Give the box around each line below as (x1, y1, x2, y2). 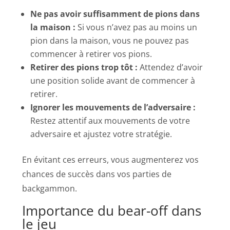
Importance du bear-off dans (22, 201, 202, 220)
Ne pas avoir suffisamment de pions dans (30, 8, 200, 20)
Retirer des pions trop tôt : (30, 61, 138, 73)
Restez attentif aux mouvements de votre (30, 114, 190, 126)
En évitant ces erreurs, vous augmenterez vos (22, 154, 199, 165)
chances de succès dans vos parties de (22, 168, 172, 180)
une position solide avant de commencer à (30, 74, 196, 86)
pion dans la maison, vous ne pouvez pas (30, 34, 189, 46)
